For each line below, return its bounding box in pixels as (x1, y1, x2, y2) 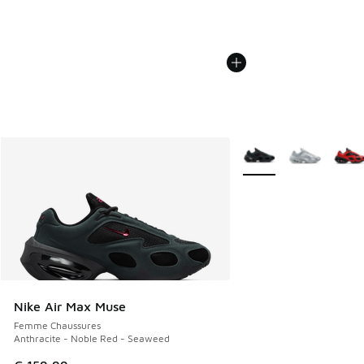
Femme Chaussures (14, 319, 101, 332)
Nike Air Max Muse (14, 299, 126, 314)
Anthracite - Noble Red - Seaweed (14, 332, 170, 345)
